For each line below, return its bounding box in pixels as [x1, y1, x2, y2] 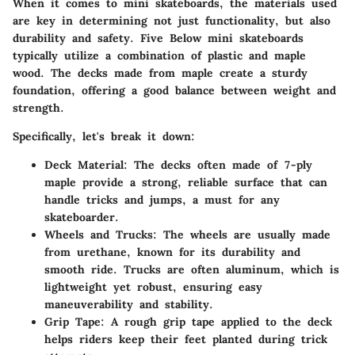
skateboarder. [44, 209, 119, 224]
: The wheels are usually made [153, 227, 330, 242]
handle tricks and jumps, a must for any [44, 192, 280, 207]
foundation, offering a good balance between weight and [13, 82, 336, 97]
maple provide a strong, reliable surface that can [44, 174, 327, 189]
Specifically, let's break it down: [13, 128, 195, 143]
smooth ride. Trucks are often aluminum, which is [44, 261, 339, 277]
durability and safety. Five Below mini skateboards [13, 30, 303, 45]
